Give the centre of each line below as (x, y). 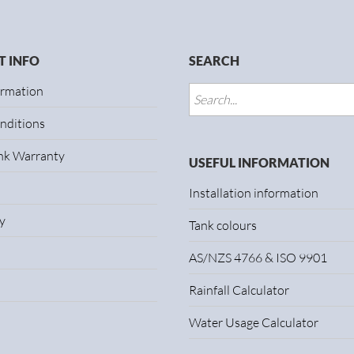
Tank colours (223, 225)
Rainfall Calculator (239, 290)
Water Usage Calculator (254, 322)
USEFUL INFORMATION (259, 162)
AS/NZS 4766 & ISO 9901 (258, 258)
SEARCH (214, 60)
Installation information (254, 193)
